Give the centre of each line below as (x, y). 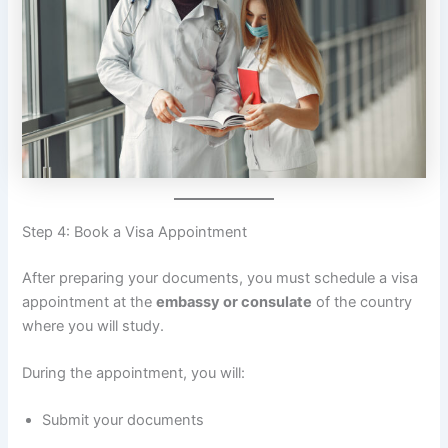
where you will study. (93, 325)
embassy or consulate (234, 301)
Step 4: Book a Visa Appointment (135, 231)
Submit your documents (123, 420)
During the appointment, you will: (134, 372)
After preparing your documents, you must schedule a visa (220, 277)
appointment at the (89, 301)
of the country (362, 301)
